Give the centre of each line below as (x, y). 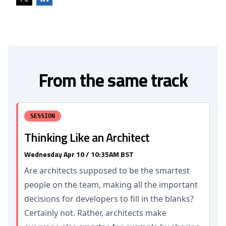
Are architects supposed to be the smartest (107, 171)
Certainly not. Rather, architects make (95, 213)
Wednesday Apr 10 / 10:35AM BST (79, 154)
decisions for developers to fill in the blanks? (109, 199)
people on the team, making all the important (111, 185)
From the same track (113, 80)
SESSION (43, 116)
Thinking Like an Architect (87, 137)
